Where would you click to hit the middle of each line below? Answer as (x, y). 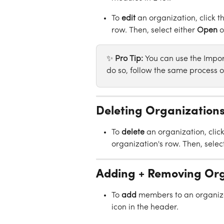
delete (133, 133)
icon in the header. (145, 208)
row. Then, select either (154, 31)
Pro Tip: (130, 59)
